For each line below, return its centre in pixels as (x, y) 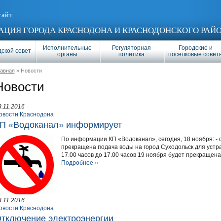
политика (131, 54)
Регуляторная (131, 48)
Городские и (196, 48)
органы (67, 54)
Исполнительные (67, 48)
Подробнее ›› (80, 163)
